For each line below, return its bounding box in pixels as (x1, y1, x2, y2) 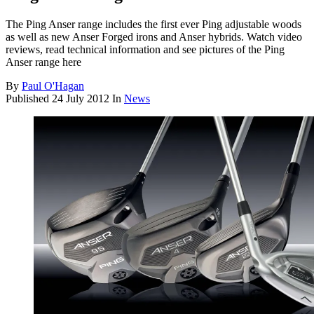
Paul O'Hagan (22, 80, 84, 93)
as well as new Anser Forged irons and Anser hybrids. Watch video (6, 31, 302, 43)
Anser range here (6, 56, 81, 69)
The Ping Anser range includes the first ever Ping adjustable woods (6, 18, 301, 31)
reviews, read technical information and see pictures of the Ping (6, 43, 285, 56)
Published (6, 93, 52, 105)
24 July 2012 (52, 93, 109, 105)
